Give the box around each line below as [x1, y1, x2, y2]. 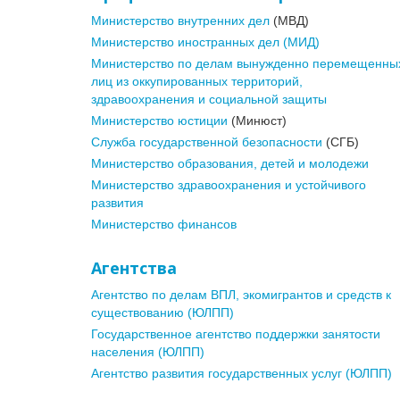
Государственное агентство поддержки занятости [91, 327, 380, 342]
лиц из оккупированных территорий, [91, 74, 303, 89]
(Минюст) [228, 113, 287, 129]
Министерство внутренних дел [91, 13, 270, 29]
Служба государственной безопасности [91, 135, 322, 150]
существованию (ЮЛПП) [91, 305, 234, 321]
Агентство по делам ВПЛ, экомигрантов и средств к [91, 287, 391, 303]
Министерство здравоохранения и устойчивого [91, 178, 366, 193]
